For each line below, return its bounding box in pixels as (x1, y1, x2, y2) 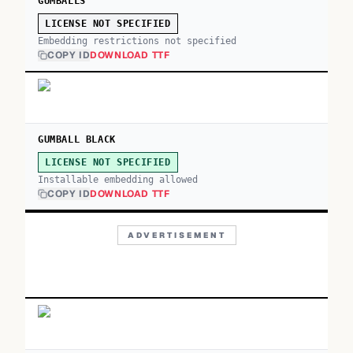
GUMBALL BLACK (38, 134, 116, 145)
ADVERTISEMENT (127, 230, 226, 240)
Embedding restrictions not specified (38, 35, 236, 46)
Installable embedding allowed (38, 174, 198, 185)
